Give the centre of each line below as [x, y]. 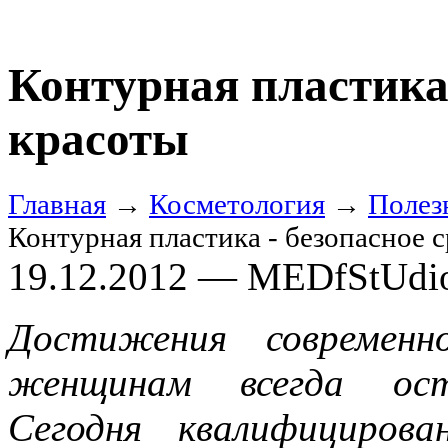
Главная [57, 203]
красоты [98, 139]
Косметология [237, 203]
